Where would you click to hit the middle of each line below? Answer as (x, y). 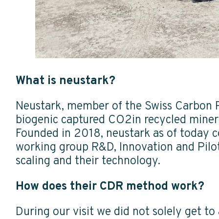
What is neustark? (67, 81)
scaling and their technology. (88, 161)
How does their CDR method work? (111, 187)
